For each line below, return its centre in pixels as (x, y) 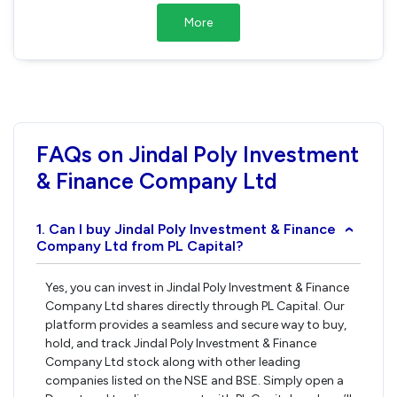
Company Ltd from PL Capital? (140, 245)
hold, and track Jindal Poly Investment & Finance (181, 343)
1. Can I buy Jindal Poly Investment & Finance (186, 229)
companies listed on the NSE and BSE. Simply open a (195, 381)
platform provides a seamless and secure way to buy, (196, 325)
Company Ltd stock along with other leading (173, 362)
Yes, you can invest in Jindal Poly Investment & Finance (197, 288)
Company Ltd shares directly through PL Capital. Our (195, 306)
